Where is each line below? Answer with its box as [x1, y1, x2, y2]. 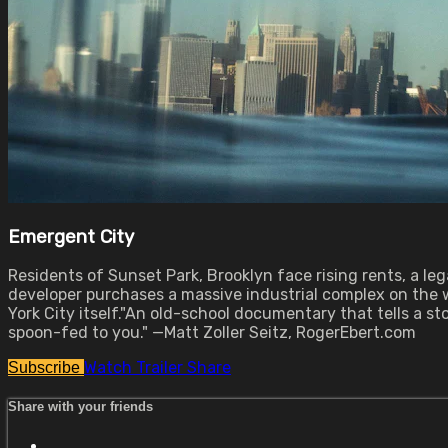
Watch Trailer [84, 358, 187, 378]
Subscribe [8, 359, 84, 377]
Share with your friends [8, 399, 153, 415]
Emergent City [8, 225, 134, 248]
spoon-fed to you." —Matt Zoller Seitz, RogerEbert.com [8, 323, 416, 343]
